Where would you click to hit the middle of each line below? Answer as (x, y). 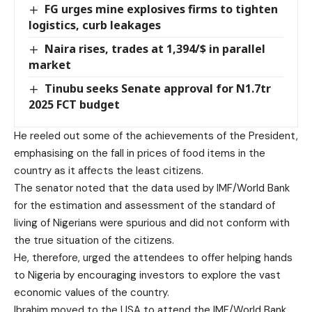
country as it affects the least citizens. (109, 171)
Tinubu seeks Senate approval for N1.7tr (158, 89)
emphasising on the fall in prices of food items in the (140, 154)
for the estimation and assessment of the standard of (145, 206)
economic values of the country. (92, 293)
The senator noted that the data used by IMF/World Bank (152, 188)
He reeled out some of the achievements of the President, (156, 136)
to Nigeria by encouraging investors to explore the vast (147, 275)
